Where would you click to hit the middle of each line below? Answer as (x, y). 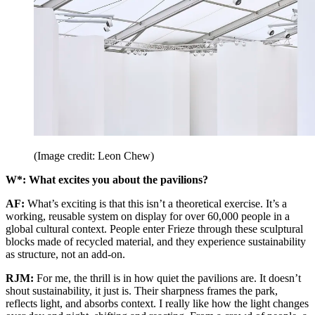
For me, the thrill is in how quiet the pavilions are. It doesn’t (169, 278)
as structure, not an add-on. (65, 255)
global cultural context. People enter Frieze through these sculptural (154, 229)
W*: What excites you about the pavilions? (107, 180)
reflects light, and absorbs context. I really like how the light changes (157, 304)
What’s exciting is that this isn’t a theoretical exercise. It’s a (157, 204)
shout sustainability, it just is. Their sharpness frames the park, (142, 291)
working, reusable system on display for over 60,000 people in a (148, 217)
